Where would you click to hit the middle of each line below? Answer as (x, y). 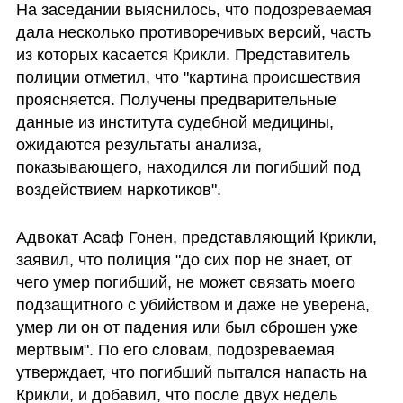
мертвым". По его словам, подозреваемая (175, 350)
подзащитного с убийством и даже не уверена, (193, 305)
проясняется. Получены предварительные (176, 99)
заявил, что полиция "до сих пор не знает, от (184, 260)
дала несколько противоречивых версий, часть (193, 32)
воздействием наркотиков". (118, 189)
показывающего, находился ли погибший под (188, 167)
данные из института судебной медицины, (175, 122)
